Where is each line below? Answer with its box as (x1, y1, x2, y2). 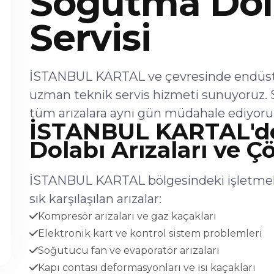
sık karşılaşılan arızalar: (29, 191, 161, 206)
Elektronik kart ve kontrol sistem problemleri (38, 228, 262, 239)
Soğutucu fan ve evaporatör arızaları (38, 245, 220, 256)
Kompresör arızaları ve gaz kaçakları (38, 210, 217, 222)
